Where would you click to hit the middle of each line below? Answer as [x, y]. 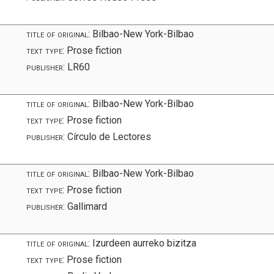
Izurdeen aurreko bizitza [143, 243]
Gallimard [86, 206]
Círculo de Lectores [108, 136]
